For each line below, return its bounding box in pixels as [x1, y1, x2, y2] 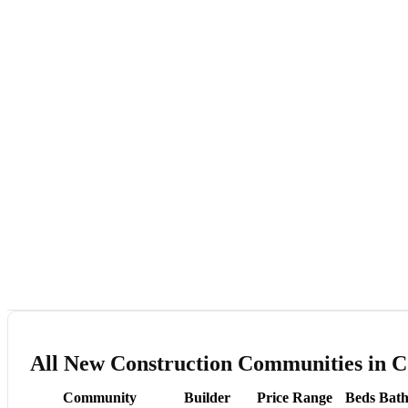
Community [63, 390, 137, 406]
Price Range [256, 390, 332, 406]
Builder [183, 390, 230, 406]
